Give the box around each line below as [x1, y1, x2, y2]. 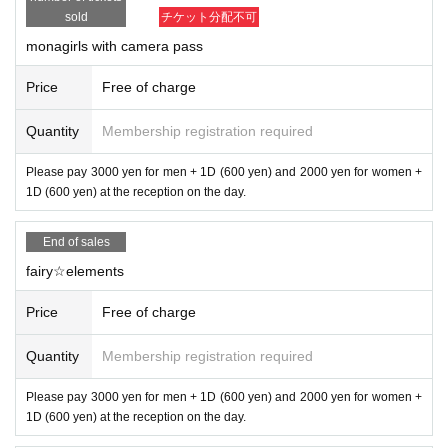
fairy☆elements [26, 262, 124, 279]
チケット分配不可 [161, 9, 257, 24]
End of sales [42, 234, 110, 249]
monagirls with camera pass [26, 37, 203, 54]
